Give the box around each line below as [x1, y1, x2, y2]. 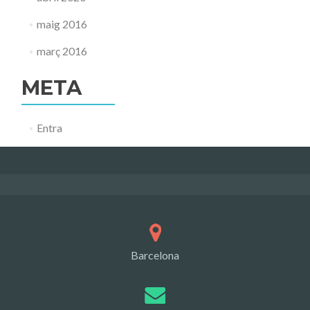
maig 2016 [36, 17, 87, 30]
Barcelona [131, 248, 179, 262]
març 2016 [36, 44, 87, 57]
